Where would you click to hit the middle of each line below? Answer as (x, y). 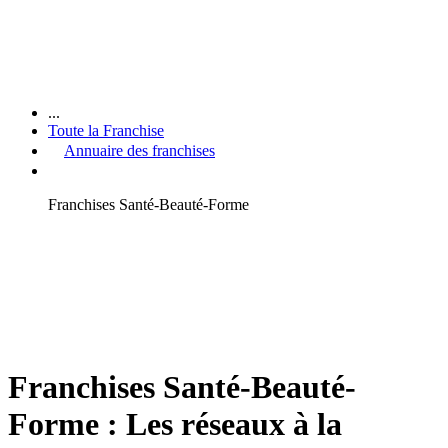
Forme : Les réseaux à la (175, 424)
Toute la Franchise (106, 130)
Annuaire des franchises (139, 150)
